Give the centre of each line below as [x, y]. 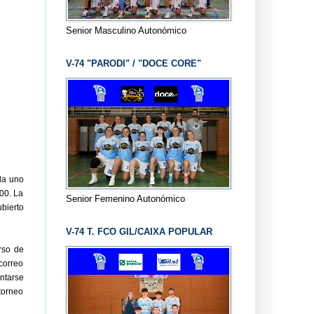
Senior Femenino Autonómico [125, 198]
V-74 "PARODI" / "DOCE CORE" [133, 63]
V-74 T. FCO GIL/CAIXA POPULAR [139, 231]
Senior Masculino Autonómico [126, 30]
